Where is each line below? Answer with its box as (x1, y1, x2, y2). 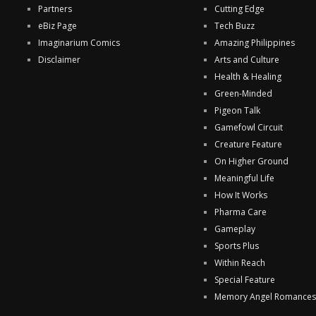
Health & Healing (214, 71, 281, 83)
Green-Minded (214, 87, 272, 100)
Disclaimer (38, 54, 80, 66)
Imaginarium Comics (38, 37, 120, 49)
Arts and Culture (214, 54, 279, 66)
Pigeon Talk (214, 104, 260, 117)
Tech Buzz (214, 20, 255, 32)
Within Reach (214, 257, 265, 269)
